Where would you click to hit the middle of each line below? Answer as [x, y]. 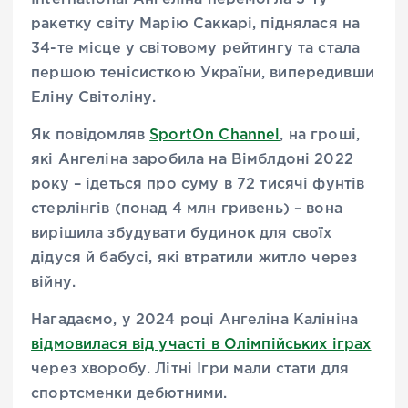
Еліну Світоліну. [94, 97]
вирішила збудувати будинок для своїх [182, 233]
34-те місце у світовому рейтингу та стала [196, 48]
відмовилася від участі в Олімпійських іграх [201, 345]
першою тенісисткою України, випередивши [203, 73]
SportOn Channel [215, 135]
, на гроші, [320, 135]
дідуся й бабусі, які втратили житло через [194, 258]
